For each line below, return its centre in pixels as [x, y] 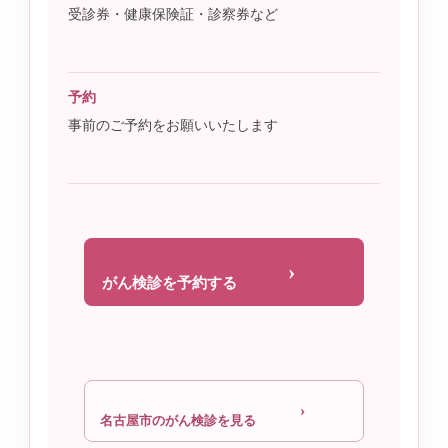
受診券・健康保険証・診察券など [173, 14]
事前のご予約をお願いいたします [173, 125]
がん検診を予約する [169, 282]
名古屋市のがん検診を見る [178, 420]
